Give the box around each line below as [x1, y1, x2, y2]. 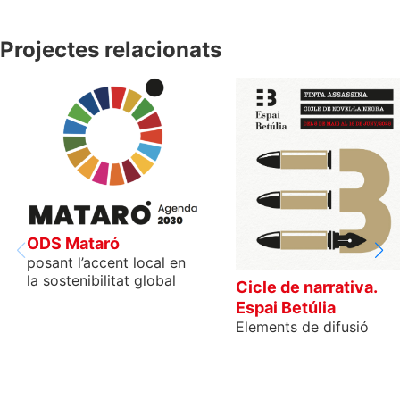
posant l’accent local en [27, 253, 186, 271]
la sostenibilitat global [27, 271, 176, 289]
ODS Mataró [27, 233, 120, 253]
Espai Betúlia [236, 297, 336, 317]
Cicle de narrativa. [236, 277, 377, 296]
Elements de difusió [236, 317, 369, 336]
